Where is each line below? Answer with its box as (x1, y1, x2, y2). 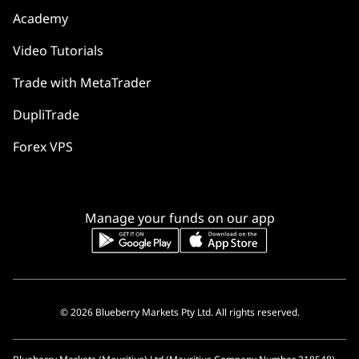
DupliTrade (13, 106, 79, 124)
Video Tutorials (13, 42, 103, 60)
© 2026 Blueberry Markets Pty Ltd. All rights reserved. (59, 305, 300, 320)
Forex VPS (13, 138, 73, 156)
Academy (13, 10, 68, 28)
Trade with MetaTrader (13, 74, 151, 92)
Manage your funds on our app (84, 209, 275, 228)
